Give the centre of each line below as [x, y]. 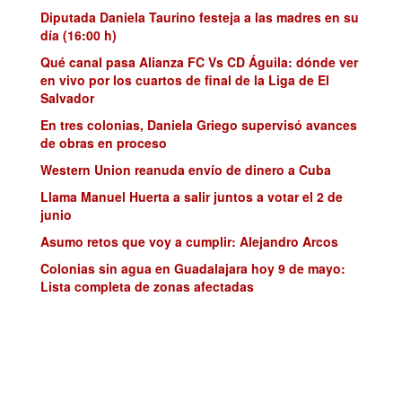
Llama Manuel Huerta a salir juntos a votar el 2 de [192, 196]
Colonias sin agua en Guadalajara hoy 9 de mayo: [193, 268]
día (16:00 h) [79, 35]
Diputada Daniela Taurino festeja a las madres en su [200, 17]
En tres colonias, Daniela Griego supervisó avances [199, 124]
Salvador [67, 97]
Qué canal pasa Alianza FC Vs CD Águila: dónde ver [199, 61]
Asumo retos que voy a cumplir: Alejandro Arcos [189, 241]
